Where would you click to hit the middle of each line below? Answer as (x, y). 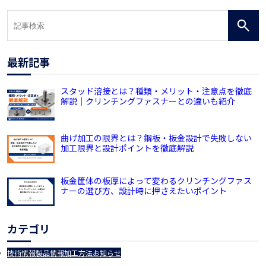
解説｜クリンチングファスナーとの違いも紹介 (148, 101)
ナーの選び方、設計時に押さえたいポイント (144, 190)
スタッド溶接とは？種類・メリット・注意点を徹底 (156, 91)
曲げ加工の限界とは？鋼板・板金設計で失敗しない (156, 137)
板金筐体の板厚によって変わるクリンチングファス (156, 180)
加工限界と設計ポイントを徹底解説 (127, 148)
